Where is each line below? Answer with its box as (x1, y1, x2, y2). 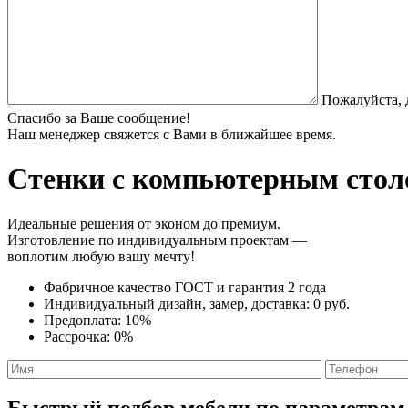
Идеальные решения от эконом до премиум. (7, 215, 280, 231)
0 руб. (313, 295, 350, 311)
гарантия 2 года (229, 279, 326, 295)
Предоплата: (44, 311, 125, 328)
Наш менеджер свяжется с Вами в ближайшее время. (7, 126, 336, 142)
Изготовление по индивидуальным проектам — (7, 231, 307, 248)
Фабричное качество (44, 279, 175, 295)
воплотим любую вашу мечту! (7, 248, 195, 264)
